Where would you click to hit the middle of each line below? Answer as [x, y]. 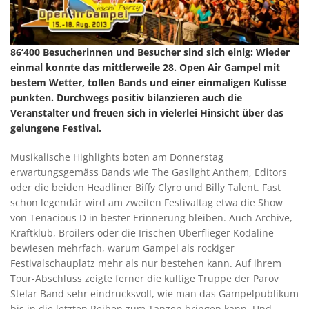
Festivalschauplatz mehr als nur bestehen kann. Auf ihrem [146, 263]
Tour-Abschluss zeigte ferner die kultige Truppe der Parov [144, 279]
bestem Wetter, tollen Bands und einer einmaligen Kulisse [148, 83]
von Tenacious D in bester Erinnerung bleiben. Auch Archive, [151, 218]
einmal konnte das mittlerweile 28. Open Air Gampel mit [145, 68]
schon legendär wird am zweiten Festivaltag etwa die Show [147, 203]
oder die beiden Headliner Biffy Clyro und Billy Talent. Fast [146, 188]
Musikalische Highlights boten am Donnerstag [117, 157]
